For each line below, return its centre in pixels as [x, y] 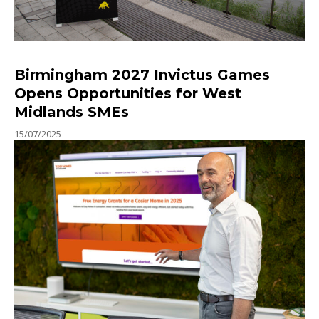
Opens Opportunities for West [128, 94]
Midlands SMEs [72, 112]
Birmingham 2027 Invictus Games [142, 75]
